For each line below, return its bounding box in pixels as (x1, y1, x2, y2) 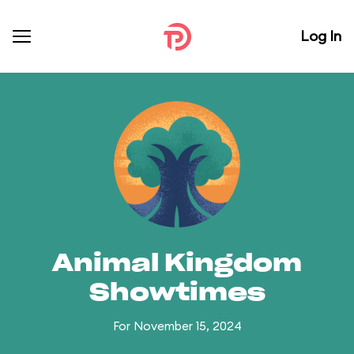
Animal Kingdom (52, 252, 302, 276)
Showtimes (88, 281, 265, 305)
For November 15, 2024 (112, 318, 242, 333)
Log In (300, 27, 341, 45)
